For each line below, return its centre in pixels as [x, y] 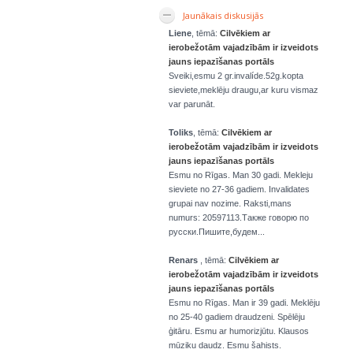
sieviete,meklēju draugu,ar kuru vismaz [243, 90]
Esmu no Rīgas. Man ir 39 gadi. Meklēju [244, 303]
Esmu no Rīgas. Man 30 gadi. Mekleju [241, 175]
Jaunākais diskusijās [223, 15]
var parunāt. [192, 104]
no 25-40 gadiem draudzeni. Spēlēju [237, 317]
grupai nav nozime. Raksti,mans [230, 203]
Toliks [181, 132]
